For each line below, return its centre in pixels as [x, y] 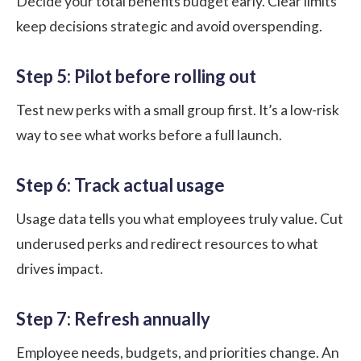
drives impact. [60, 268]
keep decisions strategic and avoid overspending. [169, 26]
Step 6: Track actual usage [120, 185]
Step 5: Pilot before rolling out [136, 76]
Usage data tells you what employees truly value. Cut [180, 218]
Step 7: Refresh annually [113, 318]
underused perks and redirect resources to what [167, 243]
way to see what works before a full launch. [149, 135]
